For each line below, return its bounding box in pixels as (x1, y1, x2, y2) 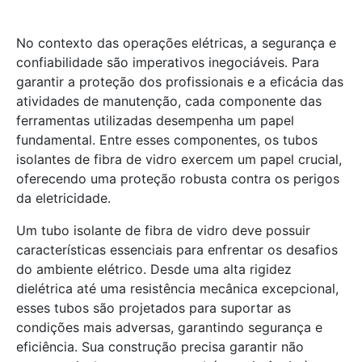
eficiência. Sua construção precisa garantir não (16, 339, 304, 355)
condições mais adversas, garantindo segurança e (16, 319, 322, 335)
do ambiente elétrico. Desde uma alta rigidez (16, 261, 292, 277)
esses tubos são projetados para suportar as (16, 300, 291, 316)
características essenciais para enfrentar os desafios (16, 242, 338, 258)
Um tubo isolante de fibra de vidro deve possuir (16, 222, 310, 238)
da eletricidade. (16, 190, 111, 206)
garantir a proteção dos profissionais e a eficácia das (16, 74, 343, 90)
